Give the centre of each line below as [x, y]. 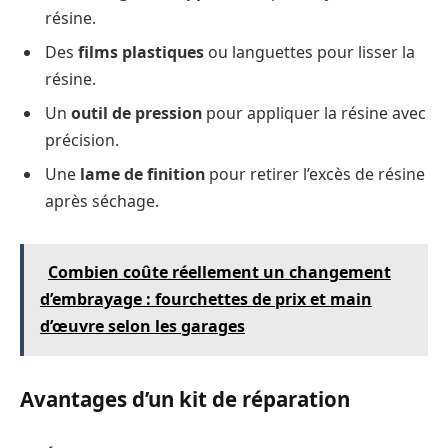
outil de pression [136, 112]
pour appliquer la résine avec [314, 112]
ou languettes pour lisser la [309, 51]
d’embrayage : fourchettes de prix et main [205, 299]
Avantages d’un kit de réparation [185, 399]
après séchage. [102, 200]
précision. [82, 139]
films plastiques [141, 51]
